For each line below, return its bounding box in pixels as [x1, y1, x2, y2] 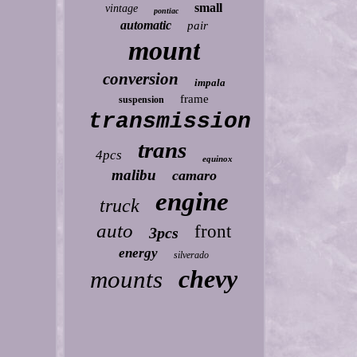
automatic [120, 18, 171, 32]
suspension [119, 94, 165, 105]
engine [155, 187, 229, 216]
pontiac [154, 6, 179, 15]
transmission [88, 109, 251, 134]
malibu [111, 167, 156, 183]
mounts [90, 265, 163, 293]
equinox [202, 154, 233, 163]
